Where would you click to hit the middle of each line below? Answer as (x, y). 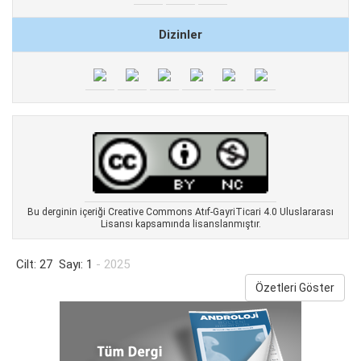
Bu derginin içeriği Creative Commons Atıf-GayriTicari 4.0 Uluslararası (180, 212)
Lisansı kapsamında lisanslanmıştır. (180, 224)
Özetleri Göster (295, 288)
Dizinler (180, 34)
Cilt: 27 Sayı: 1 (54, 265)
